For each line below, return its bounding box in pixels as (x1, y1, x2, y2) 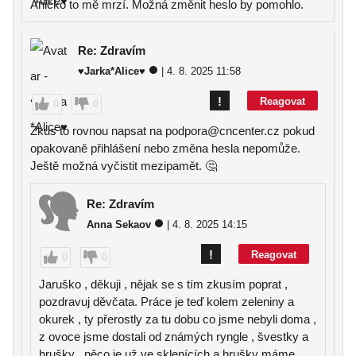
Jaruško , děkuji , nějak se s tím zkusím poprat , (39, 277, 288, 291)
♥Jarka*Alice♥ (78, 65, 145, 77)
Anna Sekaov (87, 219, 151, 230)
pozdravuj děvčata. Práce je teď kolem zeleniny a (39, 295, 294, 308)
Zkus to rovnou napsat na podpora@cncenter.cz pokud (30, 124, 315, 137)
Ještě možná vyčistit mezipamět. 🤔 (30, 159, 217, 172)
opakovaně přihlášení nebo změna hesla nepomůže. (30, 141, 300, 155)
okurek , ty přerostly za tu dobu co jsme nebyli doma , (39, 312, 316, 326)
